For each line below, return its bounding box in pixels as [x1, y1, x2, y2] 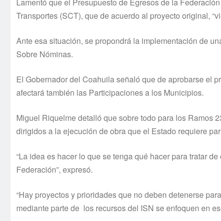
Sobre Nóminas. [16, 48, 73, 60]
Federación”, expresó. [16, 164, 93, 176]
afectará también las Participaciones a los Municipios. [16, 87, 204, 99]
